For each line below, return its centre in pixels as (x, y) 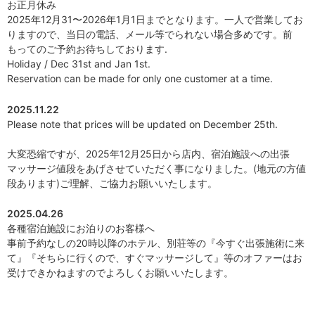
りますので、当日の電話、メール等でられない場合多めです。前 (150, 34)
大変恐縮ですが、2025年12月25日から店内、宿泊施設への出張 (148, 153)
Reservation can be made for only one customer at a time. (140, 79)
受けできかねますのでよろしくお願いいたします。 (120, 272)
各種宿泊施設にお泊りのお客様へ (81, 228)
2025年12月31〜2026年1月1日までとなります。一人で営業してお (155, 20)
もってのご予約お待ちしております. (87, 49)
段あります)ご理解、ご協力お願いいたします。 (112, 183)
